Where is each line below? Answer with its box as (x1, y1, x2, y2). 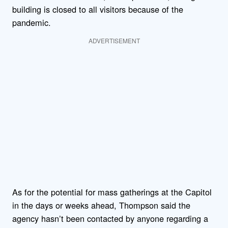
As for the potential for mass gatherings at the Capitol (12, 185, 212, 198)
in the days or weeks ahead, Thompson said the (12, 198, 190, 211)
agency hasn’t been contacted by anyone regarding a (12, 212, 208, 224)
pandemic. (12, 16, 51, 29)
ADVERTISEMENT (88, 36, 140, 45)
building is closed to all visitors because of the (12, 3, 183, 16)
